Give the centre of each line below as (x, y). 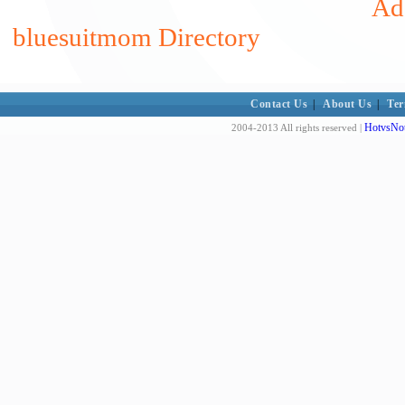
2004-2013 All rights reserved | (298, 127)
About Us (348, 104)
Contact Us (279, 104)
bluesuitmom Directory (137, 37)
